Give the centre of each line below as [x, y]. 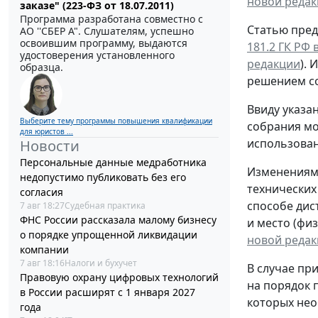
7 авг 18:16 [42, 263]
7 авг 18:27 [42, 205]
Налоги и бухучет [101, 263]
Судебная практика [105, 205]
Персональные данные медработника [113, 162]
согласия [42, 192]
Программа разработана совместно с [111, 18]
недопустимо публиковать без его [103, 177]
